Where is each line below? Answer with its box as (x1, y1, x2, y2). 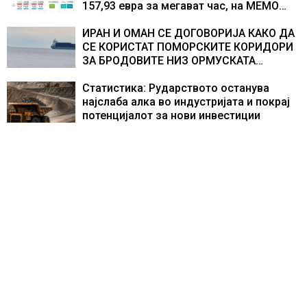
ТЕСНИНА (82, 68, 132, 81)
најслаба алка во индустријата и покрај (82, 95, 290, 108)
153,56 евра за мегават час (82, 13, 225, 26)
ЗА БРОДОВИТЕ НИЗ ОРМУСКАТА (82, 54, 256, 67)
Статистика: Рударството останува (82, 82, 269, 95)
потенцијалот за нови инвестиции (82, 109, 260, 122)
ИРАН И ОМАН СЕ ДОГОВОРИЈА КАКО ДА (82, 27, 295, 40)
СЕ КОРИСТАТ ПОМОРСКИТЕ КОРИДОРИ (82, 40, 293, 53)
